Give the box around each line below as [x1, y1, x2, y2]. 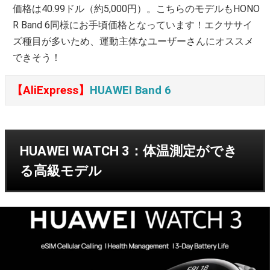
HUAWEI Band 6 [90, 84, 171, 98]
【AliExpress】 [11, 84, 90, 98]
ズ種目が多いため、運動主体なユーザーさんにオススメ [13, 36, 254, 48]
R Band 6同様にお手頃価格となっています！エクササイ [13, 19, 253, 31]
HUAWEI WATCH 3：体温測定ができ [20, 143, 237, 159]
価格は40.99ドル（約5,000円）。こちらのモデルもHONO [13, 3, 260, 15]
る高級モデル [20, 163, 102, 179]
